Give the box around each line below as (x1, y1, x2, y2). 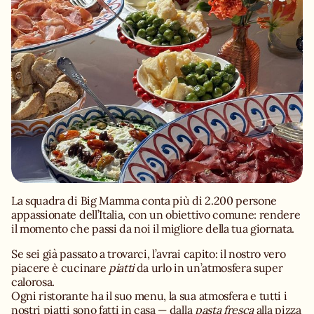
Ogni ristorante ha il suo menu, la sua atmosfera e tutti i (11, 289, 287, 303)
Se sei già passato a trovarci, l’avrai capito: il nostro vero (11, 247, 286, 261)
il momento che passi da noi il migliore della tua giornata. (11, 221, 295, 235)
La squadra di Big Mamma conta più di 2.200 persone (11, 193, 277, 207)
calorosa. (11, 275, 55, 289)
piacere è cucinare (11, 261, 109, 275)
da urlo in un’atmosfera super (134, 261, 283, 275)
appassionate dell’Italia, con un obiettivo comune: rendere (11, 207, 301, 221)
